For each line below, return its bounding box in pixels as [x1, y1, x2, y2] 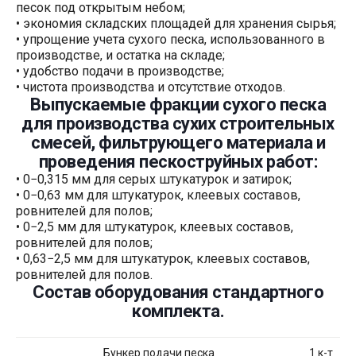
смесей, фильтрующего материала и [31, 132, 325, 153]
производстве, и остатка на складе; [16, 47, 225, 63]
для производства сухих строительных [21, 113, 335, 133]
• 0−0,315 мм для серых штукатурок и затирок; [16, 171, 292, 187]
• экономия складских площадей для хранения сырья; [16, 15, 336, 31]
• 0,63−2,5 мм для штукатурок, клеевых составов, [16, 250, 310, 266]
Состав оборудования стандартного [33, 281, 323, 302]
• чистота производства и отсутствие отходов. [16, 79, 285, 95]
